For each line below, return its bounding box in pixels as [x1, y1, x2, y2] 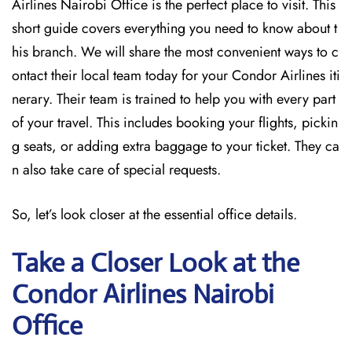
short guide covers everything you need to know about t [12, 18, 337, 38]
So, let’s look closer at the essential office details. [12, 204, 297, 225]
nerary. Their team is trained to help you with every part [12, 89, 335, 109]
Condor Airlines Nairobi [12, 278, 274, 310]
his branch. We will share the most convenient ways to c [12, 42, 339, 62]
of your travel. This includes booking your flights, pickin [12, 112, 338, 133]
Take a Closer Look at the [12, 247, 299, 279]
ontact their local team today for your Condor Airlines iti [12, 65, 340, 86]
